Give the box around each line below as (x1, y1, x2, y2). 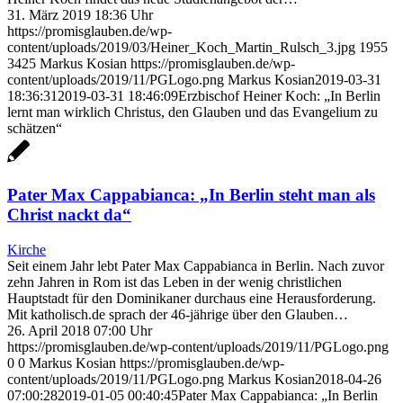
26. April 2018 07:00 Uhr (7, 323, 152, 339)
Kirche (7, 242, 46, 258)
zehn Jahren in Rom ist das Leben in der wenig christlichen (7, 274, 342, 291)
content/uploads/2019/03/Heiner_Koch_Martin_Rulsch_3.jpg (7, 39, 355, 55)
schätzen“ (7, 120, 62, 136)
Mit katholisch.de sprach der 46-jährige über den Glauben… (7, 307, 348, 323)
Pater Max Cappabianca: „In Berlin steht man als (7, 185, 375, 205)
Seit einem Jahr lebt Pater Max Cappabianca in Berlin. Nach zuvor (7, 258, 384, 274)
